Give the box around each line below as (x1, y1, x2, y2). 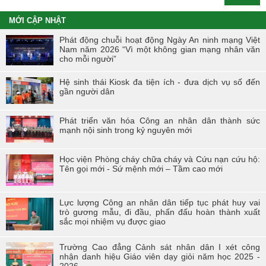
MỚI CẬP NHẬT (9, 16, 66, 26)
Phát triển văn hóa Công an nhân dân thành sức (59, 116, 260, 126)
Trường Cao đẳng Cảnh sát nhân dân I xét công (59, 242, 260, 252)
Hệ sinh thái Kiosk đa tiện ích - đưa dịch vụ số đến (59, 77, 260, 87)
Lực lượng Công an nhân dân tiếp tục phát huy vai (59, 198, 260, 208)
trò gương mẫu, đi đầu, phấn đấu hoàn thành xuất (59, 207, 260, 217)
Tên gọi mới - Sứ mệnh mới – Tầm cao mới (59, 163, 223, 173)
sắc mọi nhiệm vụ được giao (59, 217, 166, 227)
